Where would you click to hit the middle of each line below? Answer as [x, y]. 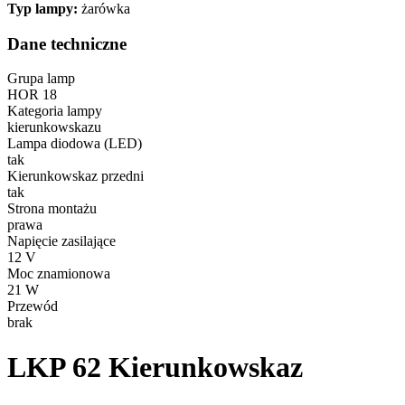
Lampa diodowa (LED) [75, 144]
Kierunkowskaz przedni [75, 176]
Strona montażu [52, 209]
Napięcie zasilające [61, 241]
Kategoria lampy [55, 111]
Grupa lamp [41, 79]
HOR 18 [32, 95]
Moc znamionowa [59, 274]
